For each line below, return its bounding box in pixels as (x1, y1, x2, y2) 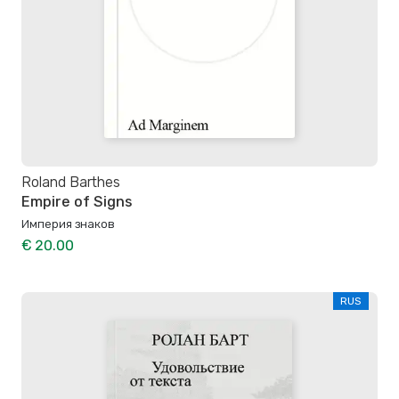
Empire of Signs (21, 192, 132, 210)
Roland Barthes (21, 173, 120, 191)
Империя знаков (21, 216, 115, 232)
